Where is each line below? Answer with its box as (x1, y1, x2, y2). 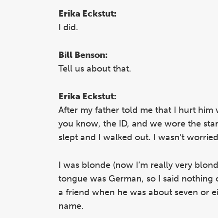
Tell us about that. (58, 63, 131, 74)
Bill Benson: (58, 49, 108, 60)
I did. (58, 22, 78, 33)
